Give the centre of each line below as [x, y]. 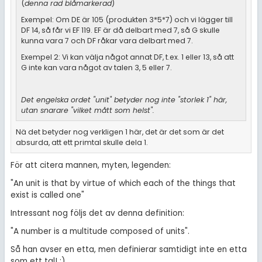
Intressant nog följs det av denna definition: [97, 213]
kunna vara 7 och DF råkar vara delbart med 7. [107, 40]
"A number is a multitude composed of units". [100, 231]
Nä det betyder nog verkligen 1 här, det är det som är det [120, 132]
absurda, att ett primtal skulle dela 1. [82, 143]
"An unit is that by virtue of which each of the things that [123, 184]
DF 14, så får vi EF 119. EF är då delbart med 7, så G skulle [120, 30]
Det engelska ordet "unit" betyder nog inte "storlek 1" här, [124, 100]
